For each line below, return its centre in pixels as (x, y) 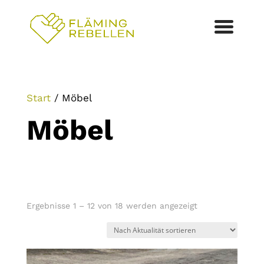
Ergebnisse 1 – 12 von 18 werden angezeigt (112, 206)
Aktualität (217, 222)
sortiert (212, 238)
